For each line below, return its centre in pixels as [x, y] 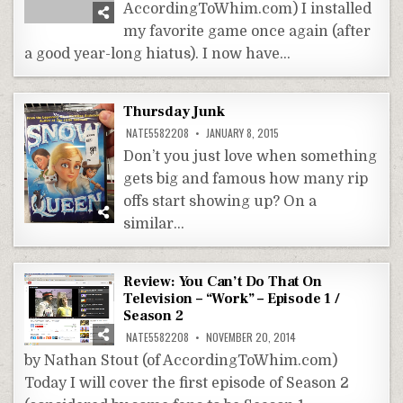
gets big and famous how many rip [246, 179]
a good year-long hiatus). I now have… [158, 54]
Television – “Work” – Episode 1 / [232, 298]
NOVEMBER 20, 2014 [250, 336]
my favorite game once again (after [247, 31]
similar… [154, 224]
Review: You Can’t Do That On [223, 281]
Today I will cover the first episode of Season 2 [187, 383]
